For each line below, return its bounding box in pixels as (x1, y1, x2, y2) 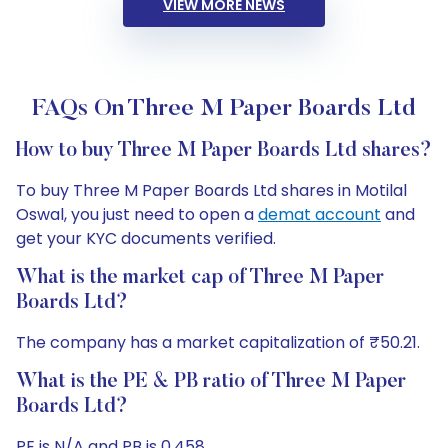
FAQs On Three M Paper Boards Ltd (32, 97, 416, 121)
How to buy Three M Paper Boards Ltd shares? (16, 141, 432, 161)
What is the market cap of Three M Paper (16, 268, 384, 288)
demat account (258, 203, 381, 226)
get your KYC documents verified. (16, 227, 276, 250)
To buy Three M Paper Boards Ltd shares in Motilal (16, 179, 407, 202)
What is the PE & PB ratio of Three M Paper (16, 372, 406, 392)
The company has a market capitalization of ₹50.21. (16, 331, 420, 354)
